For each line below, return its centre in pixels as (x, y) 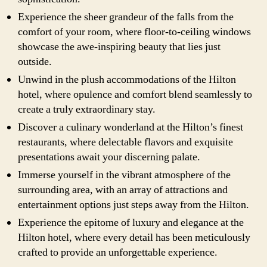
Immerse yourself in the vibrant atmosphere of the (124, 175)
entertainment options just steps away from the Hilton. (133, 204)
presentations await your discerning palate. (109, 157)
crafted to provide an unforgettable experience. (118, 252)
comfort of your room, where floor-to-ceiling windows (134, 32)
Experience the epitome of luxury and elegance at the (131, 222)
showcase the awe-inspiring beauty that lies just (119, 46)
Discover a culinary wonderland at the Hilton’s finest (131, 127)
